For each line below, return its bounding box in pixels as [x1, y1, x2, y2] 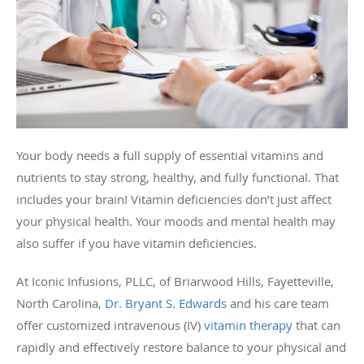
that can [292, 316, 340, 333]
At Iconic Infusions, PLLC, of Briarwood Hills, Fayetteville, [16, 272, 334, 289]
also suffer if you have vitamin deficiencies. [16, 234, 257, 251]
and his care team [227, 294, 329, 311]
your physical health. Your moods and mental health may [16, 212, 336, 229]
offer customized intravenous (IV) [16, 316, 204, 333]
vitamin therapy [204, 316, 292, 333]
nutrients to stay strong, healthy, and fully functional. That [16, 168, 339, 185]
